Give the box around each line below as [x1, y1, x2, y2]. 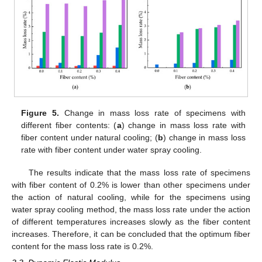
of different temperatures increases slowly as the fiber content [12, 216, 250, 226]
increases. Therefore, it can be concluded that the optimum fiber [12, 229, 250, 239]
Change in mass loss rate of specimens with [58, 108, 246, 118]
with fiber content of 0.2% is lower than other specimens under [12, 180, 250, 189]
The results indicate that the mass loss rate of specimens [28, 167, 250, 177]
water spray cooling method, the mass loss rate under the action [12, 204, 250, 214]
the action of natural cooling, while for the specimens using [12, 192, 250, 202]
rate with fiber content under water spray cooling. [21, 145, 202, 155]
